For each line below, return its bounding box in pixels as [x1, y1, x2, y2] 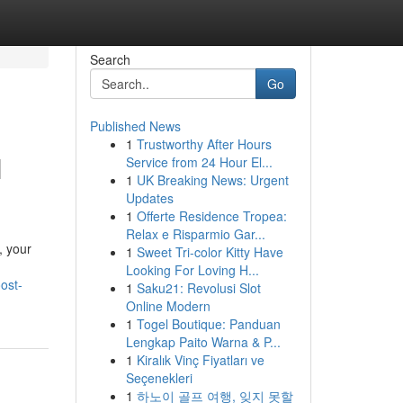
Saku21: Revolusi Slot [136, 279, 261, 297]
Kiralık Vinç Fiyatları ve [136, 351, 264, 369]
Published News [89, 117, 181, 135]
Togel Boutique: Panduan [136, 315, 281, 333]
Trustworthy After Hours [136, 135, 272, 153]
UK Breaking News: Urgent [136, 171, 289, 189]
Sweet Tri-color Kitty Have [136, 243, 283, 261]
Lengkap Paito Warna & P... [125, 333, 281, 351]
